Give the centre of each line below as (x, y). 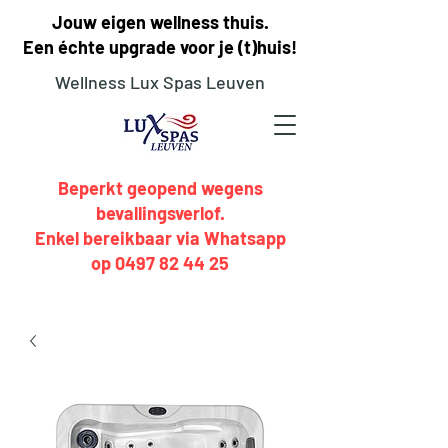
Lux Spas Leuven (197, 82)
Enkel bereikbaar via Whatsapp (160, 238)
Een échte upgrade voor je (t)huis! (160, 47)
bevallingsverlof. (160, 213)
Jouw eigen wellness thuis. (160, 22)
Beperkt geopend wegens (160, 188)
